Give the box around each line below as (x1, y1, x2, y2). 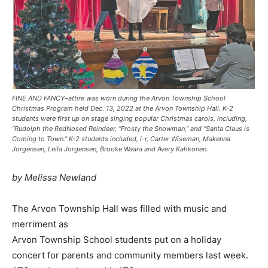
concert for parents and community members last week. (12, 249, 248, 261)
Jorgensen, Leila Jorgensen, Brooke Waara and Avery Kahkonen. (12, 145, 208, 154)
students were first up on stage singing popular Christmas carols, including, (12, 114, 247, 123)
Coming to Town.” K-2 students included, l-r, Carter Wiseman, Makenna (12, 135, 230, 144)
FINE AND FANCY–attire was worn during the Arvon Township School (12, 94, 226, 103)
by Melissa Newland (12, 172, 96, 184)
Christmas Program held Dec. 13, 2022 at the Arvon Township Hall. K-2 (12, 104, 233, 113)
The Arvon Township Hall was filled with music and (12, 203, 227, 215)
